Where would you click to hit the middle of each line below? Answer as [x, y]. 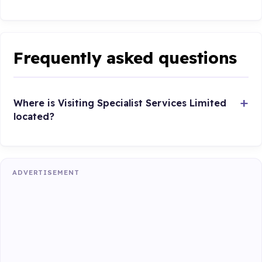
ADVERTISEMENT [46, 173]
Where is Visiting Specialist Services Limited [120, 103]
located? [34, 116]
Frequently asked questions [125, 58]
